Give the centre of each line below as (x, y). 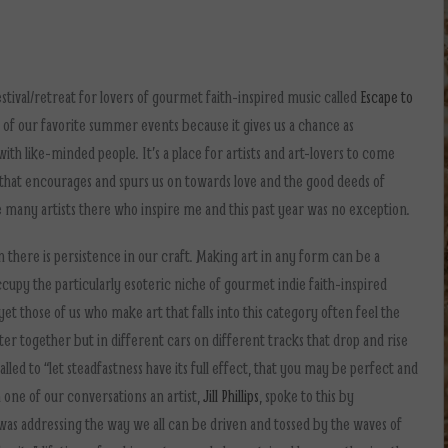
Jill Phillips (231, 395)
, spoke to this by (306, 395)
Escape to (386, 96)
